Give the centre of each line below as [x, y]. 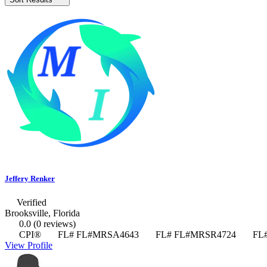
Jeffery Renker [30, 179]
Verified [32, 202]
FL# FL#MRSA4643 [97, 234]
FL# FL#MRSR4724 [195, 234]
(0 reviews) [55, 223]
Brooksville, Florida [42, 213]
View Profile [29, 245]
